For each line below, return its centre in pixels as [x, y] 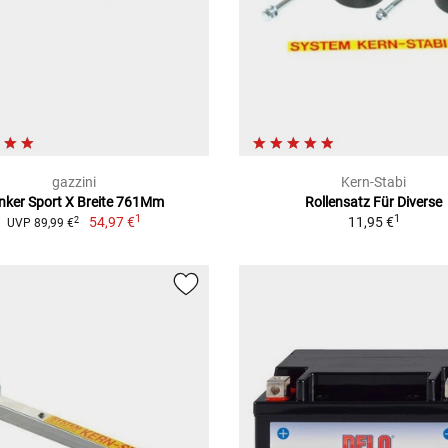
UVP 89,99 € [41, 223]
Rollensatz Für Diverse [374, 202]
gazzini [73, 182]
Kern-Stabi [374, 182]
